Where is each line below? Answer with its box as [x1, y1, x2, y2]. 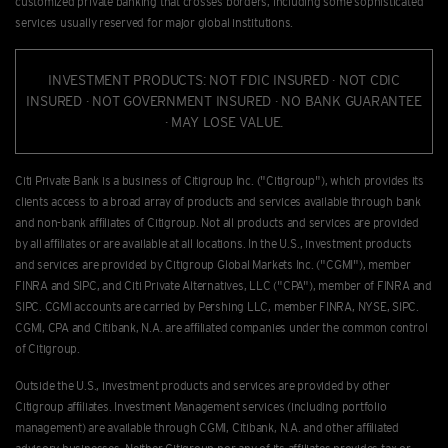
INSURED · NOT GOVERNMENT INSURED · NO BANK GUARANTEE [26, 92, 422, 109]
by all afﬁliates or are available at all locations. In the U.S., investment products [15, 236, 412, 250]
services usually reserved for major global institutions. [15, 15, 294, 29]
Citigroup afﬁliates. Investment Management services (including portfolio [15, 399, 387, 413]
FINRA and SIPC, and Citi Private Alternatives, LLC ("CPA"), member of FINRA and [15, 278, 432, 292]
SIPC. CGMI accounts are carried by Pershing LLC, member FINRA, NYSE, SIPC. [15, 299, 419, 313]
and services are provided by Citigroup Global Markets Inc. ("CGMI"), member [15, 257, 411, 271]
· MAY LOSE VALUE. [164, 113, 284, 130]
